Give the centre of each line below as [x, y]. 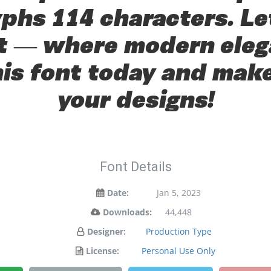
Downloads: [127, 212]
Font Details [135, 167]
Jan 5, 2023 [178, 193]
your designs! [135, 97]
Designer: [106, 231]
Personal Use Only [178, 251]
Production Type [178, 231]
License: [103, 251]
